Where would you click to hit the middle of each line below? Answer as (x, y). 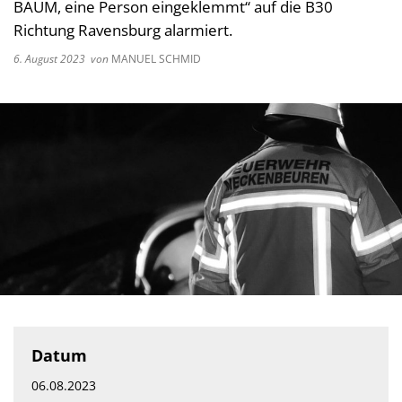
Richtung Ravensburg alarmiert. (123, 30)
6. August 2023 (52, 59)
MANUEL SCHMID (155, 59)
